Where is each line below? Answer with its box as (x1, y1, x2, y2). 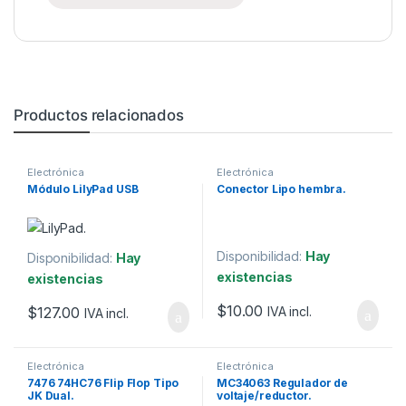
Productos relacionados (14, 105, 184, 124)
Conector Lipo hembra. (216, 182, 347, 197)
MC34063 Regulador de (216, 375, 349, 390)
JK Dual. (26, 388, 74, 402)
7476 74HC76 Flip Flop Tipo (26, 375, 179, 390)
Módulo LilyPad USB (26, 182, 139, 197)
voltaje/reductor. (216, 388, 312, 402)
